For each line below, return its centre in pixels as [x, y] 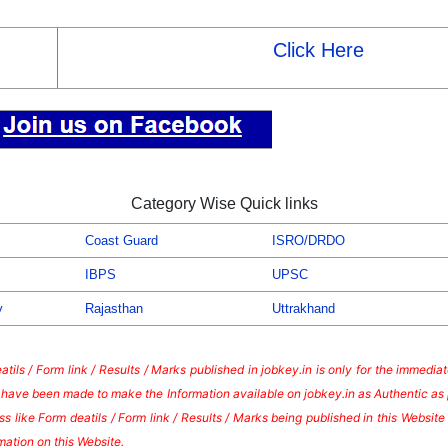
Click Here [318, 50]
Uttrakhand [303, 309]
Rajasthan [114, 309]
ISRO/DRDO [308, 241]
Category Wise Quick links [224, 204]
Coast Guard [121, 241]
